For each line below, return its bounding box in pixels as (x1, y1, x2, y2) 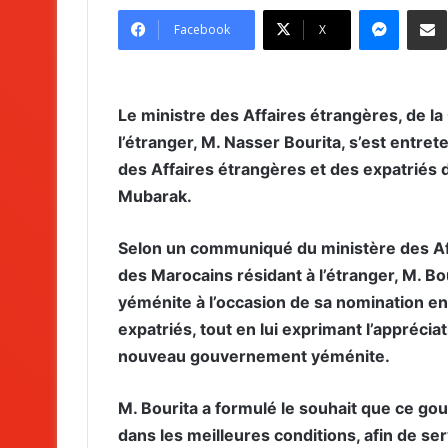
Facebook (174, 20, 230, 38)
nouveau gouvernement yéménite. (118, 345, 390, 366)
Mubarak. (118, 185, 192, 206)
